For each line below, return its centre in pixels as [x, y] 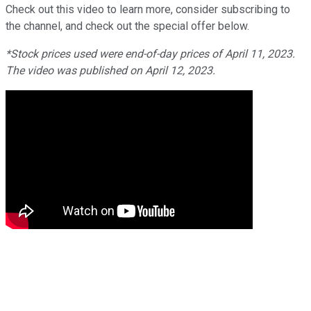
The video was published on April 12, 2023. [110, 70]
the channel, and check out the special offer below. [127, 26]
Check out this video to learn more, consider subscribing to [148, 9]
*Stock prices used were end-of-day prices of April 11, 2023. [150, 53]
